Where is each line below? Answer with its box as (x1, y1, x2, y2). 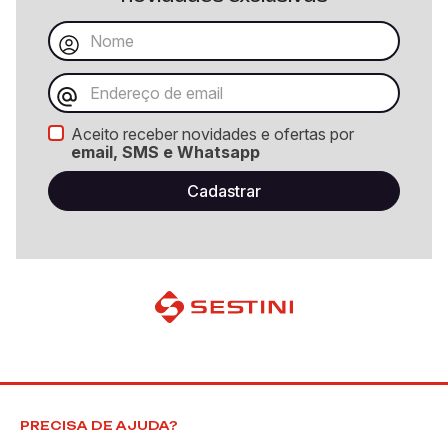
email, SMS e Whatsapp (70, 142, 260, 162)
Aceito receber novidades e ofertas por (70, 124, 354, 144)
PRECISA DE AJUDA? (20, 418, 178, 433)
